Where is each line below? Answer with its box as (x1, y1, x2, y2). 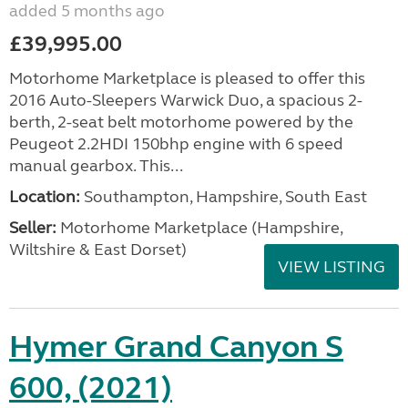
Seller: (9, 218, 56, 238)
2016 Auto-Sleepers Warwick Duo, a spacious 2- (9, 90, 362, 110)
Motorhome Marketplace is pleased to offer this (9, 68, 365, 88)
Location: (9, 187, 80, 207)
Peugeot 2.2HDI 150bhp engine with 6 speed (9, 134, 343, 154)
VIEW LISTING (278, 257, 385, 277)
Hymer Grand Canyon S (9, 328, 343, 366)
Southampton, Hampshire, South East (80, 187, 367, 207)
